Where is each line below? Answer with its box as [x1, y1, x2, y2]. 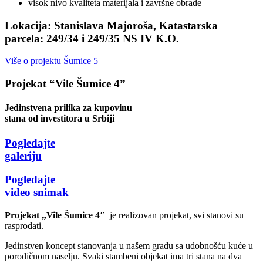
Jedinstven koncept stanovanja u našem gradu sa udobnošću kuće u [5, 240, 253, 251]
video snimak [5, 186, 69, 199]
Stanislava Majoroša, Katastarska [54, 19, 218, 32]
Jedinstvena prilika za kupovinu [5, 103, 132, 113]
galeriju [5, 149, 42, 162]
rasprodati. [5, 220, 46, 231]
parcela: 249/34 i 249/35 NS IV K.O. [5, 32, 179, 45]
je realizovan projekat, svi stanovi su [107, 210, 244, 220]
